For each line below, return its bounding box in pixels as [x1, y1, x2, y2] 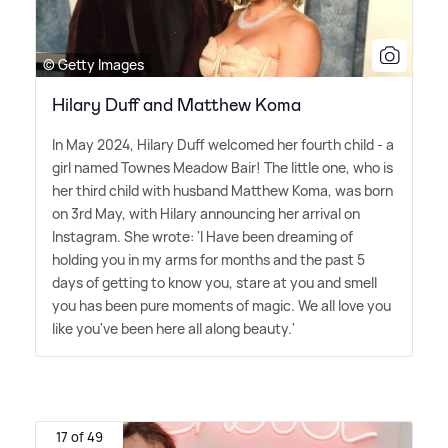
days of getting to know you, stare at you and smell [52, 272, 377, 292]
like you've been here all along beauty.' [52, 318, 295, 338]
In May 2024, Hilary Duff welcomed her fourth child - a [52, 134, 394, 154]
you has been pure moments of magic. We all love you [52, 295, 391, 315]
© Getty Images [43, 54, 144, 74]
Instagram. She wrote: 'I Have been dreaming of [52, 226, 353, 246]
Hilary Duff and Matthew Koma [52, 92, 301, 117]
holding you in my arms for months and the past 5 [52, 249, 365, 269]
